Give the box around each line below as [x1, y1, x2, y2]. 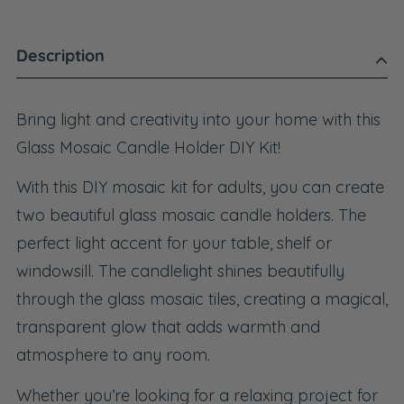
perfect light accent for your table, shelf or [16, 233, 332, 254]
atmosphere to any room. [16, 344, 210, 366]
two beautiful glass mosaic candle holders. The [16, 205, 366, 226]
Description [16, 45, 105, 66]
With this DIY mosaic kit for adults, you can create [16, 177, 384, 198]
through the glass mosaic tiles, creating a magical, [16, 289, 388, 310]
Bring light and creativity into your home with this [16, 108, 381, 130]
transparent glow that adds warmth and [16, 317, 320, 338]
